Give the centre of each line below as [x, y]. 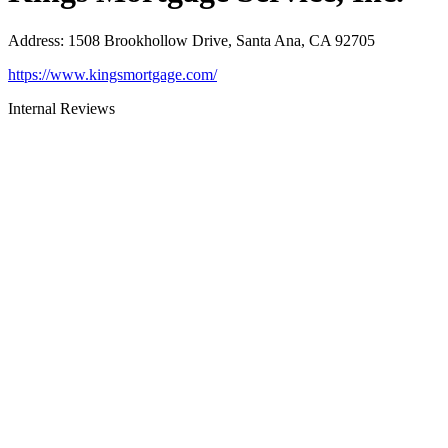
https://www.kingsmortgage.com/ [112, 74]
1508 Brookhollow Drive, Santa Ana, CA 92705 [221, 40]
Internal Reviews [61, 108]
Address [34, 40]
